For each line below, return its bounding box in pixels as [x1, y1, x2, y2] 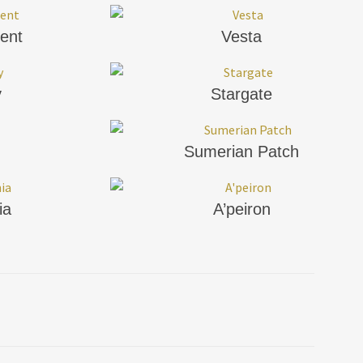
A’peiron [212, 199, 271, 218]
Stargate [211, 84, 272, 103]
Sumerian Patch [184, 142, 299, 160]
